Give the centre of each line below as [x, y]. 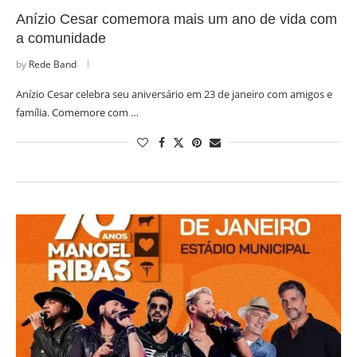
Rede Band [53, 64]
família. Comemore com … [77, 112]
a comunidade [61, 38]
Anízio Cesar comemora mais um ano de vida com [177, 19]
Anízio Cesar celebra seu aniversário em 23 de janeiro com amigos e [174, 94]
